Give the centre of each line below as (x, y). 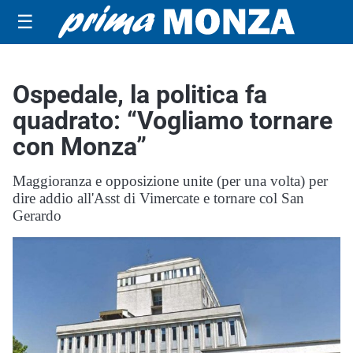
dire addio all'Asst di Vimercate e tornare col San (158, 198)
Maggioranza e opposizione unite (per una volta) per (170, 181)
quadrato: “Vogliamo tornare (173, 121)
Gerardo (37, 216)
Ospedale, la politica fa (140, 95)
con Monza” (80, 147)
